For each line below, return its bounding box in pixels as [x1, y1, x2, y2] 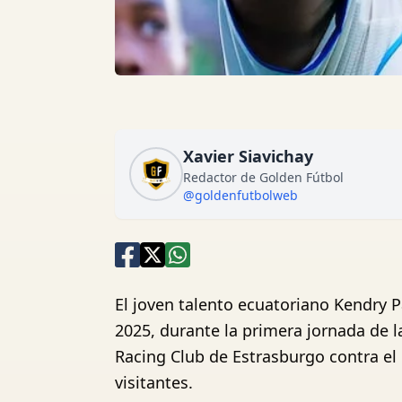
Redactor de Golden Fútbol [183, 169, 344, 186]
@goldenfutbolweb [183, 187, 298, 204]
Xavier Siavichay [183, 145, 313, 167]
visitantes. [115, 371, 193, 393]
